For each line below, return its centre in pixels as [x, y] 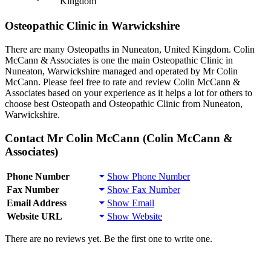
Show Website [135, 217]
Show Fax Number [144, 190]
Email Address [37, 203]
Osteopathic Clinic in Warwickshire [92, 26]
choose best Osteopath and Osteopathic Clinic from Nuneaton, [124, 103]
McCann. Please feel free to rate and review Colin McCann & [122, 82]
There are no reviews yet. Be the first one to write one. [109, 239]
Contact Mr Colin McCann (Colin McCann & [119, 138]
